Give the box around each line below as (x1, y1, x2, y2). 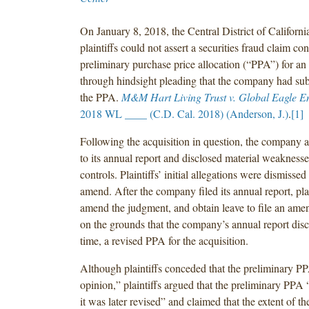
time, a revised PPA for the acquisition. (79, 232, 248, 248)
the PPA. (79, 89, 121, 104)
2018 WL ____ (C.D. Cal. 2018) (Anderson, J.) (79, 106, 288, 121)
